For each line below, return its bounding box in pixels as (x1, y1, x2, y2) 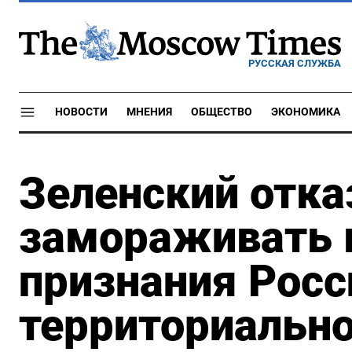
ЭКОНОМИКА (271, 105, 340, 119)
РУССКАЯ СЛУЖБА (248, 57, 341, 69)
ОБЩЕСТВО (191, 105, 252, 119)
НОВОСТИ (55, 105, 108, 119)
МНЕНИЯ (126, 105, 172, 119)
